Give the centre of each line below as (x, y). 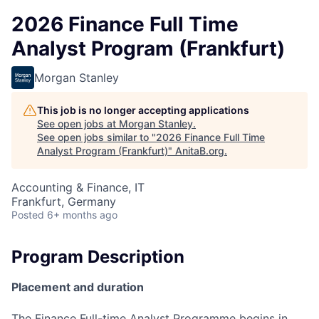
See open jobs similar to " (96, 137)
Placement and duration (78, 287)
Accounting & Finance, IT (78, 187)
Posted (28, 215)
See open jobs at (78, 124)
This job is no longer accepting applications (143, 110)
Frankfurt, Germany (64, 202)
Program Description (98, 257)
